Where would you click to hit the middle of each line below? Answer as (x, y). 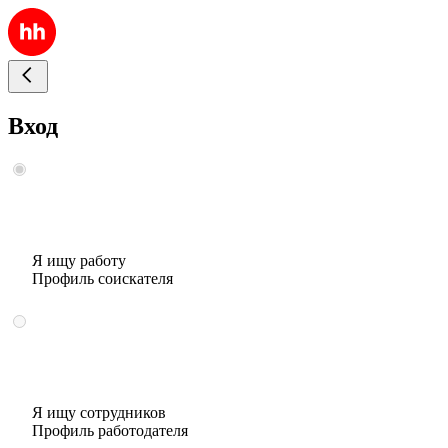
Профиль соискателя (102, 278)
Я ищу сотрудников (99, 412)
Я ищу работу (79, 260)
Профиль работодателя (110, 430)
